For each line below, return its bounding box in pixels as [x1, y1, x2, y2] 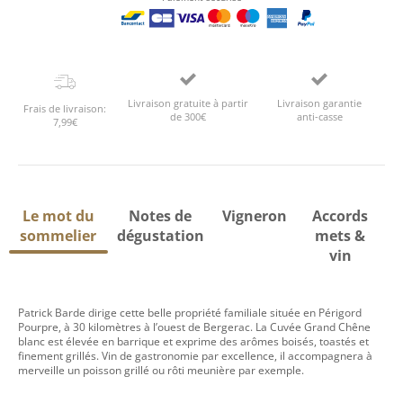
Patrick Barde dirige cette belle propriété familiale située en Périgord [18, 305, 362, 320]
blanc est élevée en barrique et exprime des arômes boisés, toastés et [18, 334, 369, 349]
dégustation [116, 226, 204, 246]
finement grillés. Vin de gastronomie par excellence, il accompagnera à [18, 348, 372, 363]
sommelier [20, 226, 97, 246]
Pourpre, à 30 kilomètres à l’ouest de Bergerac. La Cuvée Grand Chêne [18, 319, 371, 335]
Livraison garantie [277, 96, 363, 110]
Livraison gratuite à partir [127, 96, 248, 110]
